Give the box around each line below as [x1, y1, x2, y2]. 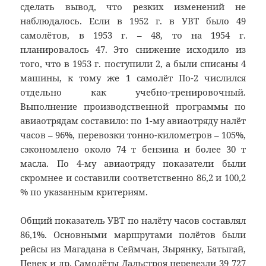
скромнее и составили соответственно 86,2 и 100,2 [20, 172, 246, 184]
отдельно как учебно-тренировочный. [20, 86, 246, 99]
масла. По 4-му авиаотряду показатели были [20, 157, 246, 170]
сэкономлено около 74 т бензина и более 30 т [20, 143, 246, 156]
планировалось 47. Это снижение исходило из [20, 43, 246, 56]
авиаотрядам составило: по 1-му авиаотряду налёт [20, 115, 246, 127]
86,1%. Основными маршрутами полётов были [20, 229, 246, 241]
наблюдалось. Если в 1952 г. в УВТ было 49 [20, 15, 246, 27]
